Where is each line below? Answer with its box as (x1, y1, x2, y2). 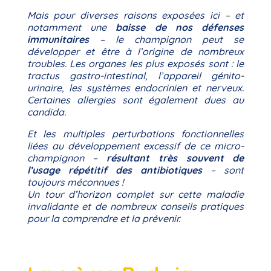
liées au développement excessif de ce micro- (27, 140, 244, 152)
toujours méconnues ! (27, 176, 123, 188)
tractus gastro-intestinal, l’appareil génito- (27, 70, 244, 82)
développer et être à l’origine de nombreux (27, 45, 244, 57)
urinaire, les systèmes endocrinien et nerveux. (27, 82, 244, 94)
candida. (27, 106, 66, 118)
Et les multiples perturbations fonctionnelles (27, 128, 244, 140)
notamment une (27, 21, 116, 33)
